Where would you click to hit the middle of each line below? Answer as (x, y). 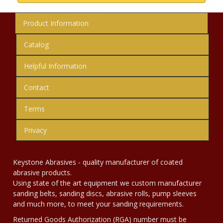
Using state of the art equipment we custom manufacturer (107, 183)
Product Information (56, 23)
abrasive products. (42, 172)
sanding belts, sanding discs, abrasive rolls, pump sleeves (105, 193)
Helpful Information (55, 66)
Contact (37, 87)
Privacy (35, 130)
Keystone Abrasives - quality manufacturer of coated (98, 162)
